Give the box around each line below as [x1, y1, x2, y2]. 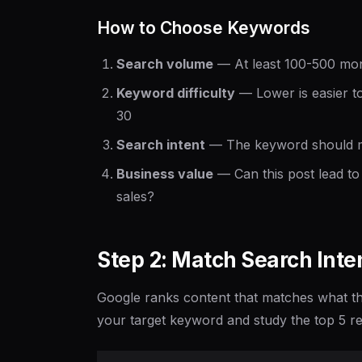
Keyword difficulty [116, 85, 235, 101]
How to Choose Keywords [97, 18, 310, 38]
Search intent [116, 137, 205, 153]
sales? [116, 188, 154, 204]
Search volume [116, 56, 213, 72]
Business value [116, 166, 213, 182]
